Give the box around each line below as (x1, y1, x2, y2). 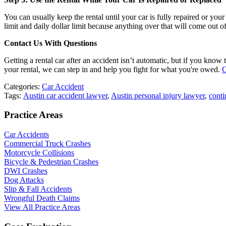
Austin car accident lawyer (23, 91, 107, 100)
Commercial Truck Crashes (4, 139, 91, 148)
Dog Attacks (4, 176, 44, 185)
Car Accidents (4, 130, 49, 139)
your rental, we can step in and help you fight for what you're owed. (4, 65, 222, 74)
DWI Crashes (4, 166, 47, 176)
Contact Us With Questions (4, 38, 97, 47)
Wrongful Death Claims (4, 194, 80, 203)
